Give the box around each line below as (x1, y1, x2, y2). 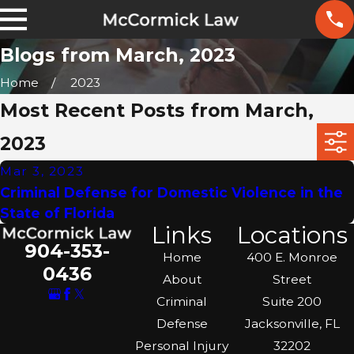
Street (273, 271, 312, 287)
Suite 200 (262, 293, 322, 309)
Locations (236, 220, 348, 249)
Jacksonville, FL (244, 315, 340, 331)
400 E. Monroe (247, 249, 338, 265)
